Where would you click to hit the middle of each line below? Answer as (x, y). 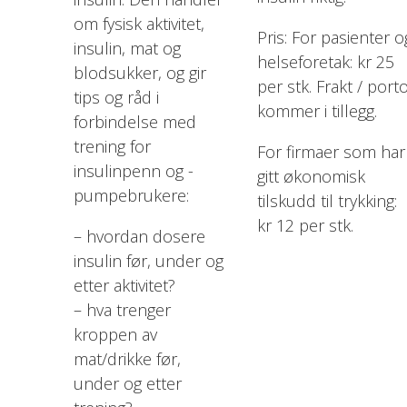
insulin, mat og (127, 48)
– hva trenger (122, 309)
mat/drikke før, (127, 358)
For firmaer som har (331, 151)
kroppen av (115, 334)
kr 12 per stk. (305, 225)
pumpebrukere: (131, 195)
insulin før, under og (148, 260)
